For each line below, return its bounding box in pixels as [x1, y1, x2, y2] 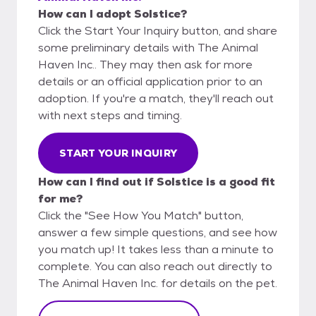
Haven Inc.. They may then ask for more [38, 56, 253, 72]
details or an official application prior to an [38, 73, 262, 89]
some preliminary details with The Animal [38, 39, 258, 55]
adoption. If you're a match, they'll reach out [38, 90, 274, 106]
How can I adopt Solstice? [38, 6, 187, 21]
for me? [38, 190, 83, 206]
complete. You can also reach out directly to [38, 258, 272, 274]
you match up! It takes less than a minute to [38, 241, 274, 257]
